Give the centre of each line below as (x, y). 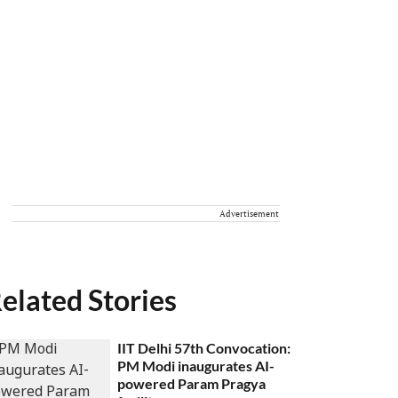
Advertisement (249, 214)
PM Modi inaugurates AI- (196, 366)
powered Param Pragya (192, 383)
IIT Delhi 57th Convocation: (204, 348)
